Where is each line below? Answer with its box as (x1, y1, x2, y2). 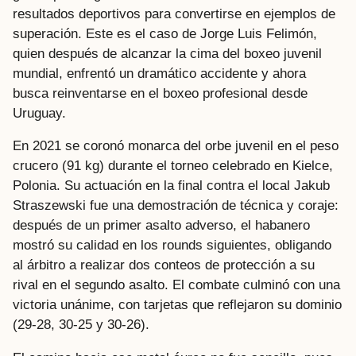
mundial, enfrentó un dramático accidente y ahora (13, 66, 306, 82)
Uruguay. (13, 106, 66, 122)
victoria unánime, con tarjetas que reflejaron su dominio (13, 297, 342, 313)
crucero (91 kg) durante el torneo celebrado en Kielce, (13, 158, 333, 174)
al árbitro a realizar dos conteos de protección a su (13, 257, 315, 273)
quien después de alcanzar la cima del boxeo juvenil (13, 46, 322, 62)
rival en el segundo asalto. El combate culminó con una (13, 277, 340, 293)
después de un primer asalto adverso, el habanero (13, 218, 310, 234)
